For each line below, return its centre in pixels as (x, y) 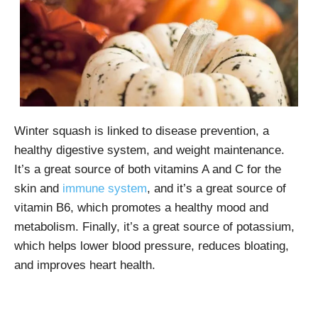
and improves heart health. (85, 265)
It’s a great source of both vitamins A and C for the (148, 170)
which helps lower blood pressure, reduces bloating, (152, 246)
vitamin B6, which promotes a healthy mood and (141, 208)
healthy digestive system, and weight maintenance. (149, 150)
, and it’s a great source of (216, 189)
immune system (105, 189)
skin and (38, 189)
